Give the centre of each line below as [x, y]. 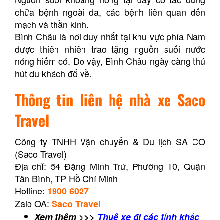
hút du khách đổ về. [53, 73]
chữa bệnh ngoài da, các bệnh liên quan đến [110, 12]
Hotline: [31, 190]
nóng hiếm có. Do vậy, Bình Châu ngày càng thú [110, 61]
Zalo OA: [33, 203]
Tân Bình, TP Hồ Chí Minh [66, 178]
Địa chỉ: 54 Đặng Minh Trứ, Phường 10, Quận [110, 166]
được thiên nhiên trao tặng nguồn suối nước [110, 48]
